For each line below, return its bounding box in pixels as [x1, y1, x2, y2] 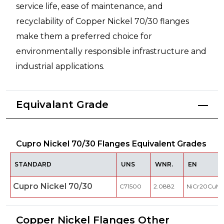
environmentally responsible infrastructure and [16, 46, 206, 56]
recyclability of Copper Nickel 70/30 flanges [16, 16, 189, 26]
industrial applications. [16, 61, 104, 71]
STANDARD [14, 160, 51, 168]
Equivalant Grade [16, 98, 108, 111]
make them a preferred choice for [16, 31, 152, 41]
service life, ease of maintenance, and [16, 1, 163, 11]
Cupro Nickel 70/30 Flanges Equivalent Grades [16, 139, 206, 149]
